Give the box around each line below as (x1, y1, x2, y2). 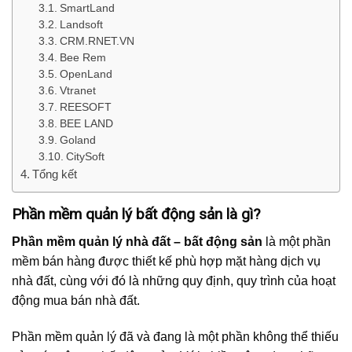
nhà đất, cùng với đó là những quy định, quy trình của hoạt (12, 273, 335, 288)
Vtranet (59, 85, 96, 97)
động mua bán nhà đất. (12, 293, 140, 307)
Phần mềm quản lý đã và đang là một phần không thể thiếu (12, 329, 339, 343)
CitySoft (65, 151, 104, 163)
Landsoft (59, 19, 103, 31)
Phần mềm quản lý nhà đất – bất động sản (12, 234, 262, 248)
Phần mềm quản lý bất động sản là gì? (12, 205, 260, 224)
